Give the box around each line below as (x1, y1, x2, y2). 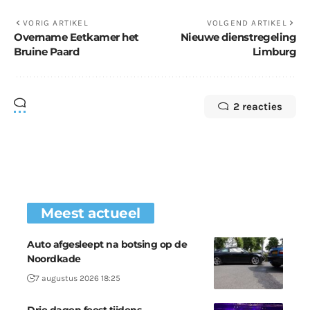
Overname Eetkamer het (14, 30, 139, 44)
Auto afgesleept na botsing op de (27, 238, 187, 250)
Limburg (252, 45, 296, 58)
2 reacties (233, 100, 282, 113)
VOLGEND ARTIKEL (206, 18, 287, 28)
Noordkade (27, 253, 81, 265)
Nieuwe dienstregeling (180, 30, 296, 44)
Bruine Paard (14, 45, 79, 58)
